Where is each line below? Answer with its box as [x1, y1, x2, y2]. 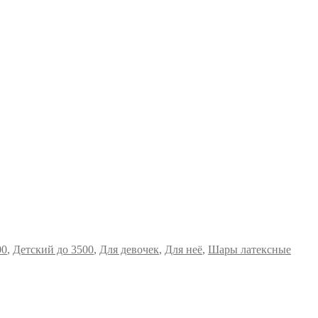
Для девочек [99, 243, 159, 256]
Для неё [165, 243, 202, 256]
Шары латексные [208, 243, 291, 256]
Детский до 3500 [13, 243, 94, 256]
